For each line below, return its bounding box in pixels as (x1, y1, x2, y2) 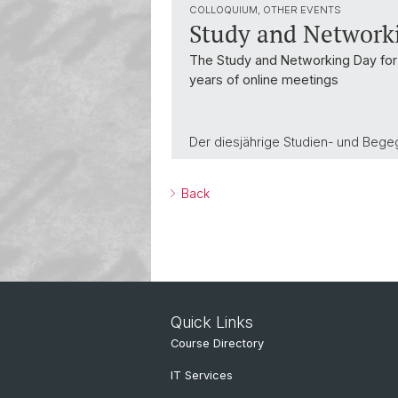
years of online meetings (189, 72, 338, 87)
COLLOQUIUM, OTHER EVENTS (189, 4, 341, 16)
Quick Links (171, 313, 253, 331)
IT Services (171, 369, 233, 382)
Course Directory (171, 337, 264, 350)
